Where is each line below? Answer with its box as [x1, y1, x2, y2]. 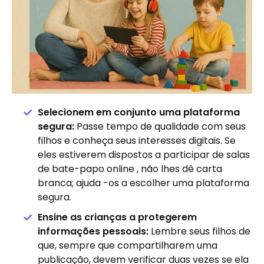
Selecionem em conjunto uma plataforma [38, 105, 240, 120]
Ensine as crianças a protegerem [38, 210, 197, 225]
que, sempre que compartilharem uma [38, 239, 217, 253]
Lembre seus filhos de [148, 225, 250, 239]
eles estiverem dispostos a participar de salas [38, 148, 250, 162]
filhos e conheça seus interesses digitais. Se [38, 134, 236, 148]
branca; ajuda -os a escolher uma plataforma [38, 176, 249, 190]
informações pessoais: [38, 225, 148, 239]
